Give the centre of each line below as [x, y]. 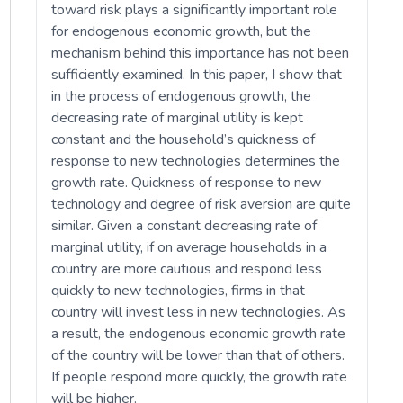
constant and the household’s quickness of [184, 139]
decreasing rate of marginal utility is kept [178, 118]
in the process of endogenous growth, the [182, 96]
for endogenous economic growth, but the [182, 31]
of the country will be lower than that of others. [198, 355]
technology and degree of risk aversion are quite [201, 204]
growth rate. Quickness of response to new [187, 183]
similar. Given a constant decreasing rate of [184, 226]
